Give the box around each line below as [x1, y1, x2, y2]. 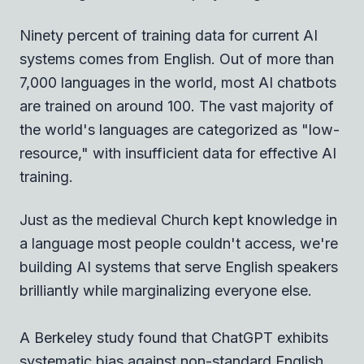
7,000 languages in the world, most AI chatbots [19, 73, 336, 91]
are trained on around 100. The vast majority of [19, 97, 334, 115]
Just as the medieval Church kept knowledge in [19, 210, 337, 228]
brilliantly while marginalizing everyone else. [19, 281, 312, 299]
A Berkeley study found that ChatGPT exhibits [19, 328, 328, 346]
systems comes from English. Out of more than [19, 50, 334, 67]
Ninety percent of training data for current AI [19, 26, 318, 44]
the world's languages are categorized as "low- [19, 120, 340, 138]
